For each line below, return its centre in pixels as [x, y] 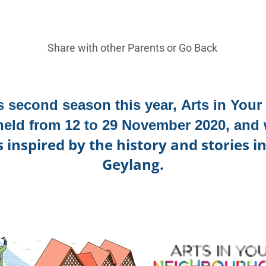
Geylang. [133, 164]
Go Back [198, 47]
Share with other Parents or [113, 47]
